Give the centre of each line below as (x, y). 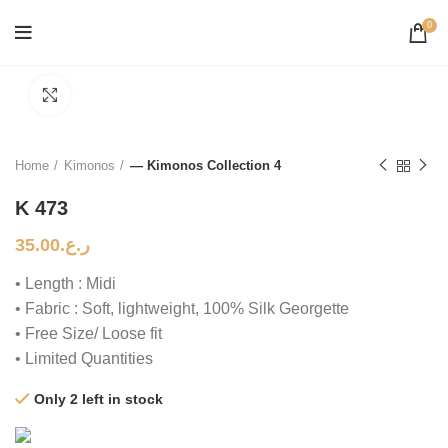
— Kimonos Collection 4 (205, 165)
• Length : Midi (65, 283)
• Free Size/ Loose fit (88, 333)
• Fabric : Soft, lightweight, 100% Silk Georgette (182, 308)
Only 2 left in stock (98, 399)
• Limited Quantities (84, 358)
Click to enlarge (118, 94)
